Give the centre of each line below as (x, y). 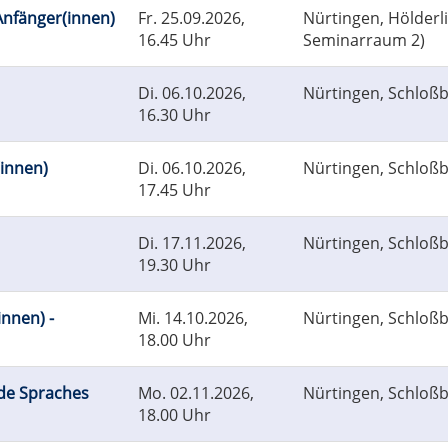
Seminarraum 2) (364, 40)
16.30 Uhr (174, 115)
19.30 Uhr (174, 265)
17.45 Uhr (174, 190)
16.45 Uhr (174, 40)
